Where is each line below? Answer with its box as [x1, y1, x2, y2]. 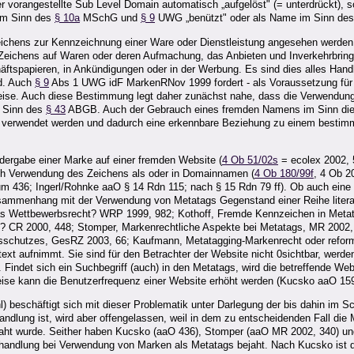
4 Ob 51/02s [222, 154, 278, 167]
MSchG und [80, 12, 141, 24]
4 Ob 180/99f [254, 168, 314, 180]
